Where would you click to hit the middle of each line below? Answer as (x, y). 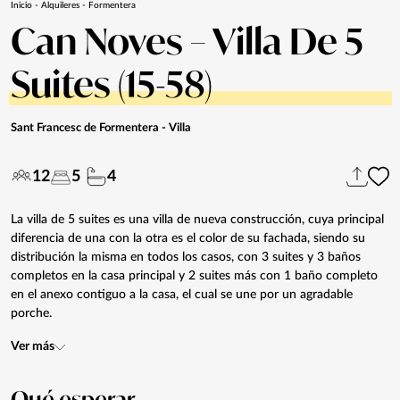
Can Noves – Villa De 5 (187, 40)
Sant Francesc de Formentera (85, 128)
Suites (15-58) (112, 83)
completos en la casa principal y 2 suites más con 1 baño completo (194, 275)
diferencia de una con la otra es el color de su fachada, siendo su (188, 238)
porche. (31, 313)
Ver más (33, 346)
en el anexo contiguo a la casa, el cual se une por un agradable (182, 294)
